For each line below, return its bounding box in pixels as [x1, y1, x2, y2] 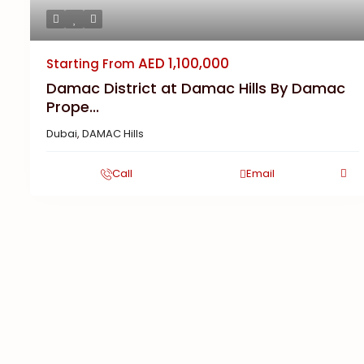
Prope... [46, 97, 99, 117]
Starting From [46, 55, 135, 72]
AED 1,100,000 [135, 54, 229, 73]
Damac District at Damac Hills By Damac [46, 78, 345, 98]
